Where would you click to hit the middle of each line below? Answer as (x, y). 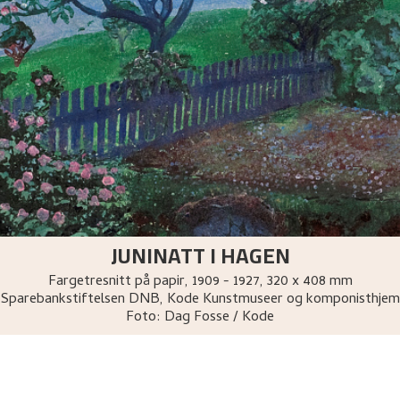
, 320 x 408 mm (306, 282)
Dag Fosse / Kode (219, 317)
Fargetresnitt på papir (116, 282)
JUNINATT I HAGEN (200, 255)
